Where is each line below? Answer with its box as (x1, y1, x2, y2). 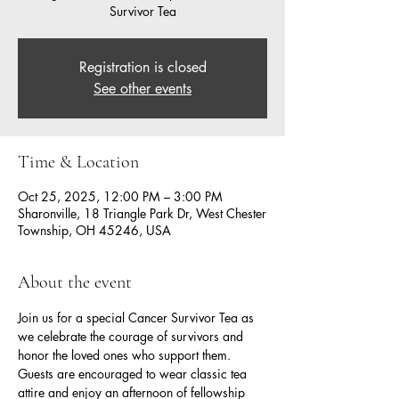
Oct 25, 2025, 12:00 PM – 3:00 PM (18, 187, 223, 205)
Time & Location (18, 151, 139, 173)
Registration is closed (78, 57, 207, 77)
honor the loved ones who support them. (18, 346, 234, 363)
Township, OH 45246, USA (18, 221, 171, 239)
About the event (18, 271, 132, 293)
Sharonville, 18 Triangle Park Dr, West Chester (18, 204, 266, 222)
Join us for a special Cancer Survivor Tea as (18, 308, 257, 326)
